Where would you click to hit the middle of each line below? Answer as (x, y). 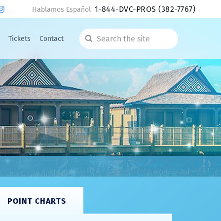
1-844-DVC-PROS (127, 9)
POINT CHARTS (37, 201)
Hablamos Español (61, 9)
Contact (52, 38)
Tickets (20, 38)
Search (97, 43)
